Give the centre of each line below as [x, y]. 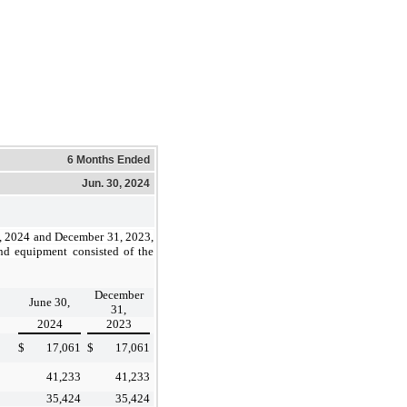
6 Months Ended [109, 159]
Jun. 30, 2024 [116, 183]
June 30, [50, 302]
